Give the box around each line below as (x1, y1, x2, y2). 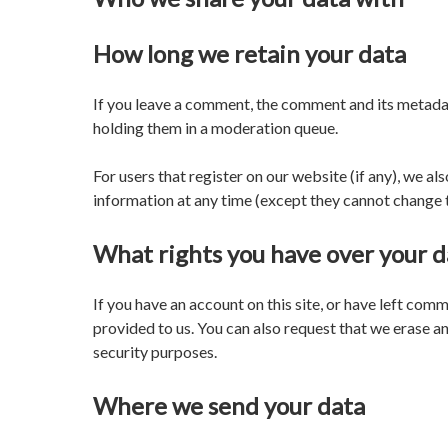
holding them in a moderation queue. (93, 117, 338, 137)
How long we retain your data (93, 39, 406, 69)
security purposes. (93, 341, 217, 361)
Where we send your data (93, 390, 365, 420)
